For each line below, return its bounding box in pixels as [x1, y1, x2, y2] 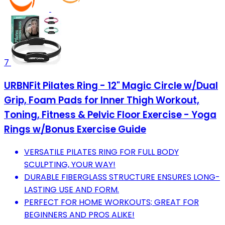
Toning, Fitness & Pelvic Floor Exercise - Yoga [4, 107, 216, 122]
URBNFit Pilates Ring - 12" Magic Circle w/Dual [4, 78, 218, 92]
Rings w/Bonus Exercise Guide [4, 122, 146, 136]
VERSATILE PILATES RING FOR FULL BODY [24, 146, 179, 158]
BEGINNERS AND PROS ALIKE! [24, 209, 135, 221]
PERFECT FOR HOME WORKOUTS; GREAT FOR [24, 196, 199, 208]
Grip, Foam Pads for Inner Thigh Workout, [4, 93, 199, 107]
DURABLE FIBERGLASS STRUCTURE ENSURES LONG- [24, 171, 220, 183]
